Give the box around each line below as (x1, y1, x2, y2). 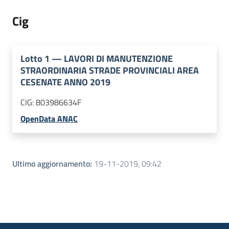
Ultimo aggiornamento (12, 157, 90, 170)
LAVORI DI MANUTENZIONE (64, 52, 173, 66)
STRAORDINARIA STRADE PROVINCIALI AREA (20, 63, 199, 78)
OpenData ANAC (20, 112, 78, 125)
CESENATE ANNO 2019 (20, 75, 110, 89)
